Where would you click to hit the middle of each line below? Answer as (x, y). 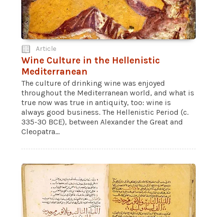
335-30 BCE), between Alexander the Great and (102, 122)
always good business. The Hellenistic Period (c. (105, 112)
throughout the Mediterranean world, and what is (108, 93)
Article (46, 49)
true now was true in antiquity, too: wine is (96, 102)
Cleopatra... (40, 132)
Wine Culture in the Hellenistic (91, 60)
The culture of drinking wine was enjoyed (93, 83)
